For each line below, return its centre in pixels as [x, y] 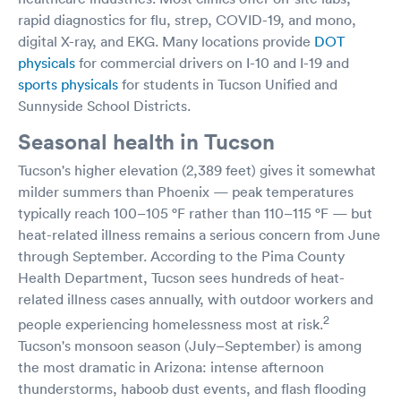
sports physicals [68, 84]
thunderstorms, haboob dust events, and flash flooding [192, 389]
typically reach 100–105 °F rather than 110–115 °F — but [195, 213]
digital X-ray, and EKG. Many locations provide [166, 41]
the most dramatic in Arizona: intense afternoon [171, 367]
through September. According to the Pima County [181, 256]
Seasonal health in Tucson [146, 141]
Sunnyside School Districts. [104, 105]
